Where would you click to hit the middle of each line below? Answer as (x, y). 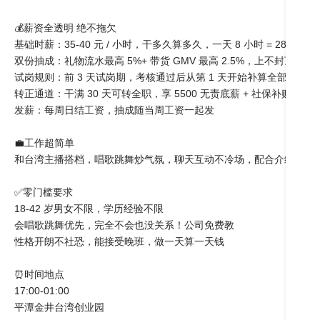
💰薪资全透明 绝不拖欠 (65, 28)
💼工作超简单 (44, 143)
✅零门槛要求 (44, 192)
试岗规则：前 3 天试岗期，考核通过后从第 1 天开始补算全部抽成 (161, 77)
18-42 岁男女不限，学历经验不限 (89, 209)
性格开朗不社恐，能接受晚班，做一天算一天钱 (119, 241)
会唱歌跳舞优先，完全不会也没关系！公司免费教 (124, 225)
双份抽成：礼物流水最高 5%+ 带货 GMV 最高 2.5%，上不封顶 (154, 61)
